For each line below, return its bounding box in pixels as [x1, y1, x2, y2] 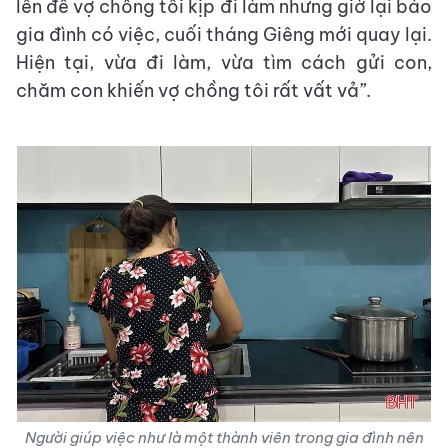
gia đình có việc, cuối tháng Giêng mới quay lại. [16, 23, 432, 46]
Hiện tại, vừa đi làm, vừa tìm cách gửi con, [16, 51, 432, 74]
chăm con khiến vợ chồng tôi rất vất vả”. [16, 79, 371, 102]
